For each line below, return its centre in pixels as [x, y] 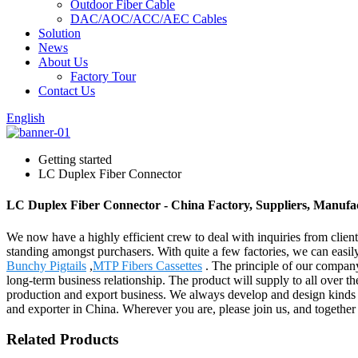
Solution [60, 33]
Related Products [62, 340]
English [26, 118]
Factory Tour [103, 76]
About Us [63, 62]
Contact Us [67, 91]
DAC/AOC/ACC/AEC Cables [149, 19]
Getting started [75, 159]
